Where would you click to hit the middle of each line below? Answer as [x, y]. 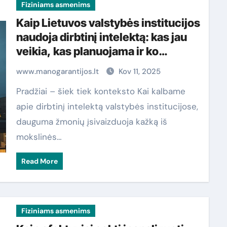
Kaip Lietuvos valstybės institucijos [108, 23]
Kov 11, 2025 [139, 71]
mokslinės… [39, 137]
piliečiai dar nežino [65, 65]
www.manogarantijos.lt [58, 71]
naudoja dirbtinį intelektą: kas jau [101, 37]
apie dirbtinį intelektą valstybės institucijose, [107, 106]
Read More [39, 161]
